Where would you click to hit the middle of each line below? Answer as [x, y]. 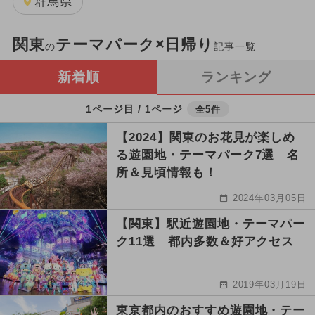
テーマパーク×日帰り [135, 45]
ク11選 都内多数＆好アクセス [205, 242]
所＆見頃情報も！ [167, 173]
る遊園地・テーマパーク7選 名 [208, 155]
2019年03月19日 [270, 285]
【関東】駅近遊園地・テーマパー [211, 224]
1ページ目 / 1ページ [134, 109]
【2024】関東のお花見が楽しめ [206, 138]
